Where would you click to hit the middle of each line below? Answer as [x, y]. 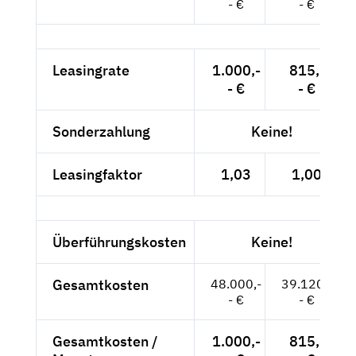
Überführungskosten [119, 242]
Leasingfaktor [97, 175]
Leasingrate [91, 71]
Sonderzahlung [101, 132]
